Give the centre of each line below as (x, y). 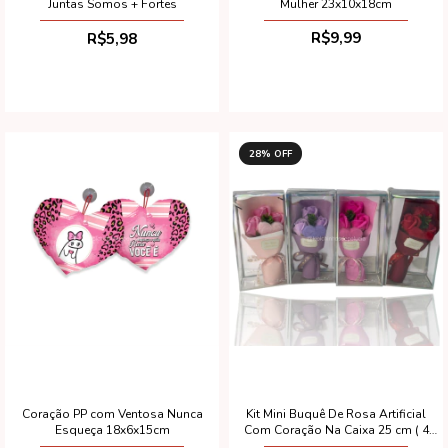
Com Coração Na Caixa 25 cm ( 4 (336, 429)
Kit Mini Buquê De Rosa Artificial (336, 413)
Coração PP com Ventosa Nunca (112, 414)
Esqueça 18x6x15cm (112, 430)
